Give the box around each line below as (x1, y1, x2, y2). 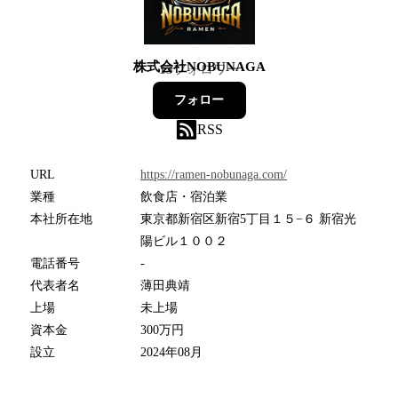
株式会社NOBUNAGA (132, 59, 266, 74)
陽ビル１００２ (140, 234, 227, 248)
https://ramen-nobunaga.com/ (140, 167, 287, 181)
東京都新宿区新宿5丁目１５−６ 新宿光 (140, 211, 356, 226)
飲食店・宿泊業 (140, 189, 227, 203)
